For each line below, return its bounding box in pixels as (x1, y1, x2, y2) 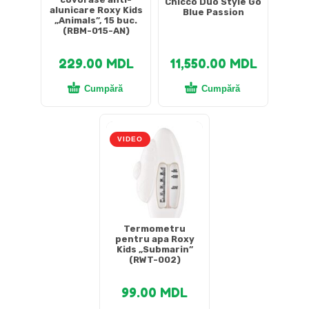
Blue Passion (182, 7, 244, 18)
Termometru (123, 223, 186, 234)
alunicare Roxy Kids (49, 4, 143, 15)
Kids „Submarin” (116, 243, 193, 255)
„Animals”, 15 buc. (54, 14, 137, 26)
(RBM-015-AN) (62, 25, 130, 36)
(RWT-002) (128, 254, 181, 265)
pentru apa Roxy (114, 233, 195, 244)
